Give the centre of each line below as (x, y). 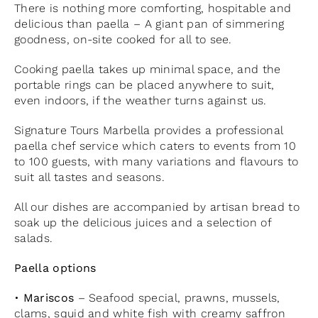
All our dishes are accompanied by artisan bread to (157, 207)
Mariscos (49, 297)
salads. (33, 238)
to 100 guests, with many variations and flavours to (156, 161)
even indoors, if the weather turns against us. (140, 100)
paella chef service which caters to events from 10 (155, 146)
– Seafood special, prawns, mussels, (177, 297)
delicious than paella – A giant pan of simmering (149, 23)
